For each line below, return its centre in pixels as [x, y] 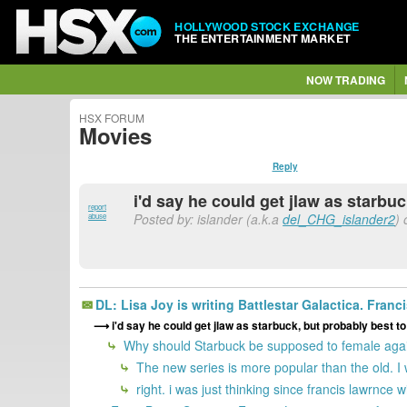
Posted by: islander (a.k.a [208, 219]
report [97, 207]
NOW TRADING [345, 80]
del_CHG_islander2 [339, 219]
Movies [115, 135]
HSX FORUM [112, 118]
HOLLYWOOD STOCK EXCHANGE [267, 26]
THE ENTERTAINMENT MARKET [263, 38]
